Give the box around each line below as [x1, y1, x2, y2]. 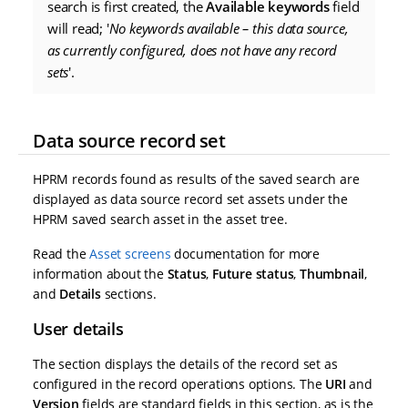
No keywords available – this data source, [108, 19, 349, 38]
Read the [33, 245, 90, 263]
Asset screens [89, 245, 171, 263]
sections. [100, 285, 157, 303]
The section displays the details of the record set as [33, 355, 338, 373]
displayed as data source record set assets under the [33, 190, 348, 209]
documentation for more [170, 245, 321, 263]
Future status [212, 265, 294, 283]
